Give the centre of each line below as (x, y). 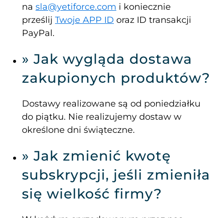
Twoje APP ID (84, 20)
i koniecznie (144, 7)
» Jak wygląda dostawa (107, 59)
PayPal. (39, 33)
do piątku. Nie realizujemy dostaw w (102, 117)
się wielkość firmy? (92, 194)
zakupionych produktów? (116, 78)
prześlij (38, 20)
